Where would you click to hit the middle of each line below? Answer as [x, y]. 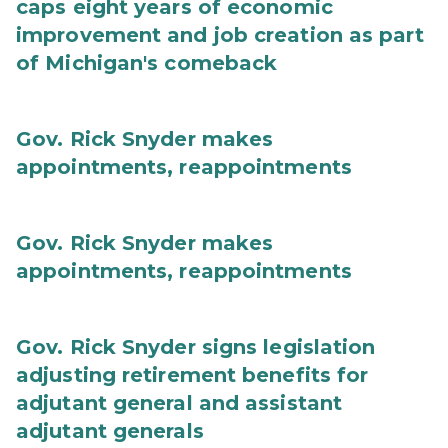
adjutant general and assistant [179, 403]
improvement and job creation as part [220, 35]
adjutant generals [110, 431]
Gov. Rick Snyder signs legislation [196, 347]
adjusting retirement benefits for [192, 375]
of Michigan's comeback [147, 63]
